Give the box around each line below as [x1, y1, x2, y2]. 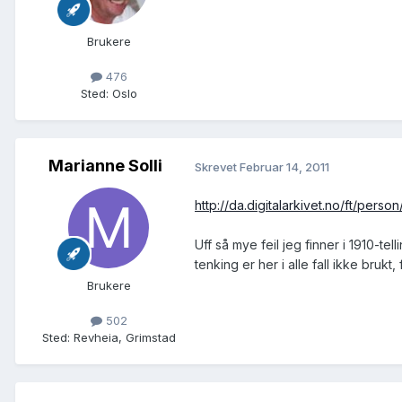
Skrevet [195, 159, 240, 174]
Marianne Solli [48, 156, 162, 176]
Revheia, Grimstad [73, 330, 176, 345]
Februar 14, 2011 [240, 159, 329, 174]
